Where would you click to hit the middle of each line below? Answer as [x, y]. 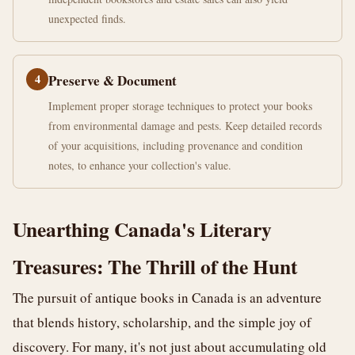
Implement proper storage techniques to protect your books [180, 106]
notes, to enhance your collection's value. [140, 165]
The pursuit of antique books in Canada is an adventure [167, 298]
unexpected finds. [87, 19]
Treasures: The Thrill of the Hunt [155, 266]
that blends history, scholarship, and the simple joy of [162, 322]
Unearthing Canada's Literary [142, 229]
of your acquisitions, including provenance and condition [176, 145]
